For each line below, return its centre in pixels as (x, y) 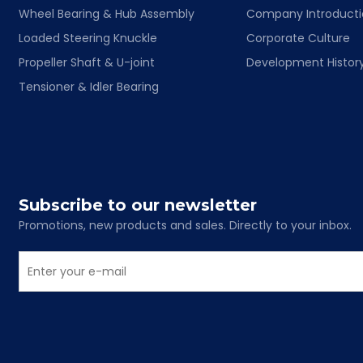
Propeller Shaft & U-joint (87, 62)
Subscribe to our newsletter (138, 205)
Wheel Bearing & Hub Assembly (107, 13)
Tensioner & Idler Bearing (89, 86)
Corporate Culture (299, 38)
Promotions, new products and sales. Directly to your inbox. (186, 225)
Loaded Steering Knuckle (88, 38)
